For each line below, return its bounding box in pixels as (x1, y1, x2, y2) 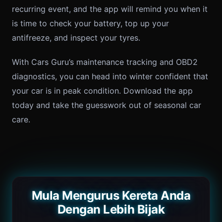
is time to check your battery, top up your (12, 18, 169, 28)
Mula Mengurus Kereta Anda (31, 188, 191, 203)
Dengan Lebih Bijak (57, 202, 165, 217)
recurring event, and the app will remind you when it (12, 4, 208, 14)
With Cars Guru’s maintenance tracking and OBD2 (12, 57, 198, 67)
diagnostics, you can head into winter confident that (12, 71, 208, 81)
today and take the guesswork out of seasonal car (12, 100, 201, 110)
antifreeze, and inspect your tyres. (12, 33, 140, 43)
